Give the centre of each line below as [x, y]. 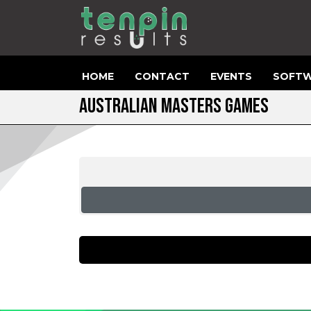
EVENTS [231, 76]
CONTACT [162, 76]
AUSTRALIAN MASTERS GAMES [174, 106]
